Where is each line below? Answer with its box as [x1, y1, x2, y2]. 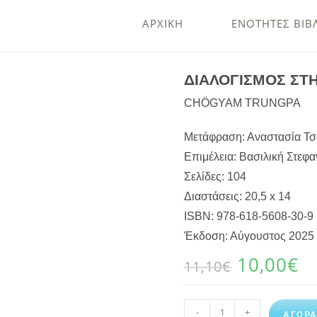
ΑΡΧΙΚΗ [142, 16, 183, 30]
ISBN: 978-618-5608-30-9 [184, 210, 313, 222]
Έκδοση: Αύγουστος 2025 [184, 230, 314, 242]
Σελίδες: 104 [184, 171, 246, 183]
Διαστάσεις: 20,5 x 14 [184, 190, 291, 202]
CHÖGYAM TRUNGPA [184, 97, 301, 109]
